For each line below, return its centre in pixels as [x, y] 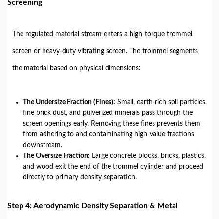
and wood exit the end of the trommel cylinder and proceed [113, 167]
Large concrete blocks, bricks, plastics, [148, 156]
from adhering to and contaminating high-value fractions [109, 134]
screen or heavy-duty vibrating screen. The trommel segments [105, 51]
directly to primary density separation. [80, 177]
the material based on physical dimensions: [77, 68]
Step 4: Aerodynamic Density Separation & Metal [93, 206]
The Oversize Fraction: [56, 156]
